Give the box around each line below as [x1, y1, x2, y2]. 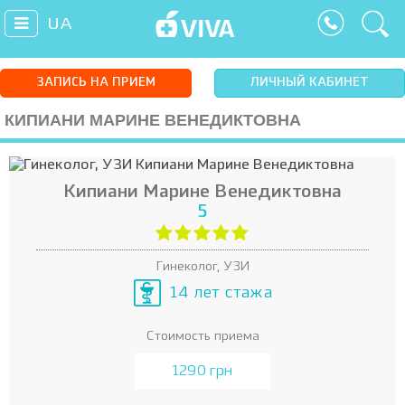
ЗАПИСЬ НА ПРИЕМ [35, 77, 155, 89]
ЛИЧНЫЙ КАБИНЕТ [250, 77, 369, 89]
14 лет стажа [169, 284, 272, 301]
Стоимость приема [146, 330, 259, 343]
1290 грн [173, 364, 232, 379]
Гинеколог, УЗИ [155, 260, 250, 273]
